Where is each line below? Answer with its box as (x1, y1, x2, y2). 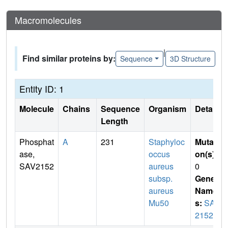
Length (101, 115, 128, 127)
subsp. (149, 173, 173, 185)
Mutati (195, 136, 218, 148)
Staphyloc (149, 136, 185, 148)
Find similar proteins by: (22, 52, 116, 65)
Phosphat (19, 136, 54, 148)
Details (195, 103, 221, 115)
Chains (63, 103, 92, 115)
